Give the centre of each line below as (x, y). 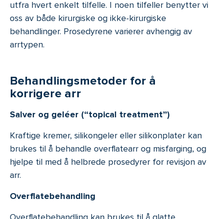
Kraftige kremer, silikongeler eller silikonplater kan (106, 136)
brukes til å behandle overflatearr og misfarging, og (108, 149)
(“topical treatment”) (125, 115)
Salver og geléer (45, 115)
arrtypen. (27, 44)
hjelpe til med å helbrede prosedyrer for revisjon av (108, 162)
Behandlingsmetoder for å (83, 81)
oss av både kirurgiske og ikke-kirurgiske (88, 18)
